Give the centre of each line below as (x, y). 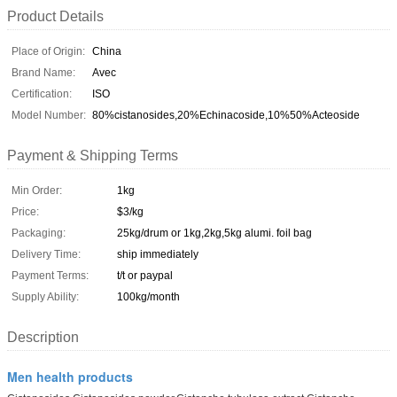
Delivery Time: (46, 254)
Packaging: (39, 233)
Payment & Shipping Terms (93, 155)
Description (43, 337)
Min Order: (37, 190)
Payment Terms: (50, 275)
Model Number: (49, 115)
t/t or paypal (145, 275)
